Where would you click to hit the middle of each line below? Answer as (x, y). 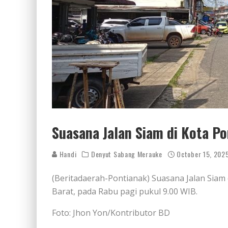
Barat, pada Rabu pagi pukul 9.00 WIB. (125, 191)
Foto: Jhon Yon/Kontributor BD (111, 213)
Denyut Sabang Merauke (126, 154)
